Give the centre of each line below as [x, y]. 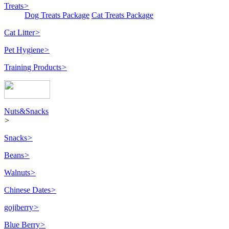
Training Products [33, 67]
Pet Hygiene [24, 50]
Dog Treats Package [57, 15]
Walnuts [17, 173]
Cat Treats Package [122, 15]
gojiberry [19, 208]
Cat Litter [19, 33]
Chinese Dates [27, 190]
